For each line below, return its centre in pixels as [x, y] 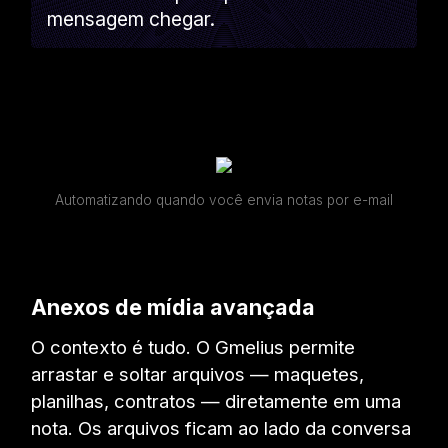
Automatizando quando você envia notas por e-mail [224, 199]
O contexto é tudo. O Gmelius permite [193, 346]
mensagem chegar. [131, 18]
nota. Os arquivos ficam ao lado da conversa [221, 427]
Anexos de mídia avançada [173, 307]
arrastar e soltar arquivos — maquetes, [198, 373]
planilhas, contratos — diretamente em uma [216, 400]
